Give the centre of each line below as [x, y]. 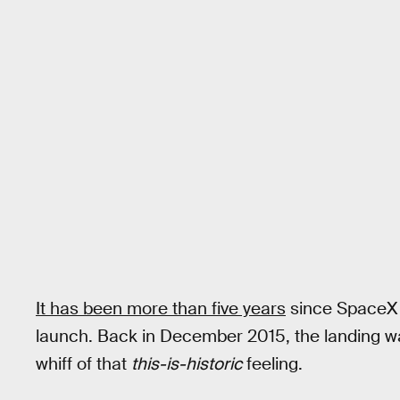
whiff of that [83, 364]
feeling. [272, 364]
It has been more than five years [161, 308]
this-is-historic [187, 364]
